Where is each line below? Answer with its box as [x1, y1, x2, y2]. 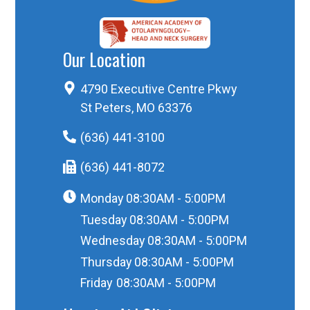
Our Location [62, 46, 145, 73]
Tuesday [80, 212, 127, 227]
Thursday [80, 254, 132, 269]
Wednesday [80, 233, 145, 248]
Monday [80, 191, 124, 206]
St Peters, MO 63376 [80, 100, 192, 115]
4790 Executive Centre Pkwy [80, 81, 237, 96]
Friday [80, 275, 113, 291]
